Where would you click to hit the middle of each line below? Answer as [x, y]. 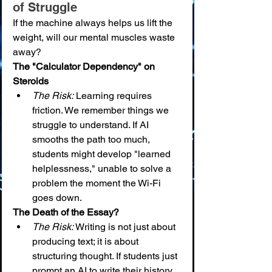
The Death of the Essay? [66, 212]
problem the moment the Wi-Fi [98, 183]
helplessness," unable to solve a [103, 168]
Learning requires [114, 95]
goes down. [57, 197]
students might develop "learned [103, 154]
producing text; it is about [87, 241]
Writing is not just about [126, 226]
